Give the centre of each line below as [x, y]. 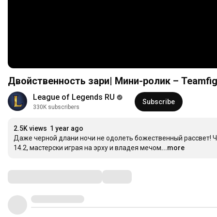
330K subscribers [56, 107]
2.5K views [30, 129]
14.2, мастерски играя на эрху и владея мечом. [88, 148]
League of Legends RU [74, 97]
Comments [31, 177]
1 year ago [67, 129]
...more [173, 148]
